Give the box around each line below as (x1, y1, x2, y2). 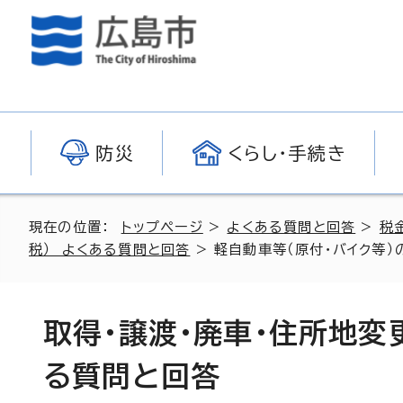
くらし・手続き (227, 144, 347, 162)
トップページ (121, 220, 203, 234)
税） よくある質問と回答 (29, 243, 191, 256)
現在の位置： (29, 220, 121, 234)
